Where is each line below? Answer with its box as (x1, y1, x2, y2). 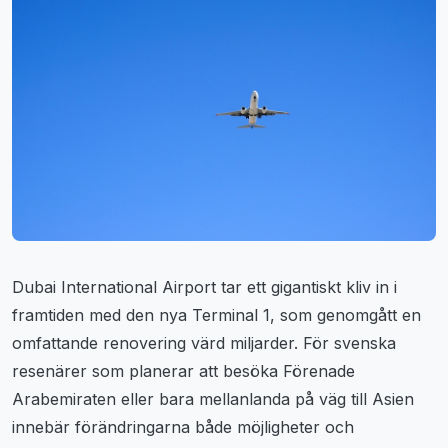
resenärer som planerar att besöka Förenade (12, 360, 355, 381)
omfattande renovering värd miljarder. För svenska (12, 332, 396, 353)
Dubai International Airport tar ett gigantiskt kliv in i (12, 276, 397, 297)
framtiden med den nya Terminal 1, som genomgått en (12, 304, 421, 325)
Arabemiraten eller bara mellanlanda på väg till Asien (12, 388, 414, 409)
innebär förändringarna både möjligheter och (12, 416, 354, 437)
